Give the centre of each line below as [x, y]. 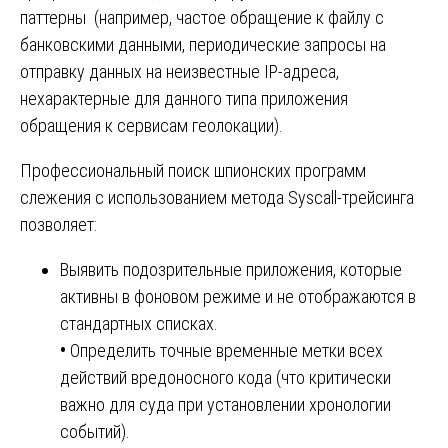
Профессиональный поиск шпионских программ [193, 171]
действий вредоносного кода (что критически [225, 378]
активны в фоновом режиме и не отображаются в [238, 297]
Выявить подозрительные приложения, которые [231, 270]
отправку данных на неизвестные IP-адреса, [179, 72]
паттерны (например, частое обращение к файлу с [202, 18]
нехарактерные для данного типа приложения [184, 99]
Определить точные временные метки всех [224, 351]
